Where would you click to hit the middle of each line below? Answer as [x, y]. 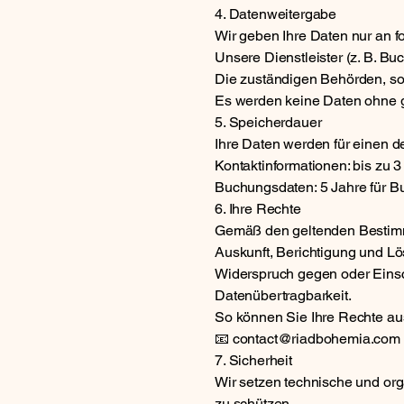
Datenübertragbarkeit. [283, 295]
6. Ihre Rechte [258, 209]
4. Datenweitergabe [276, 14]
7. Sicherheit [253, 360]
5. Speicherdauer [268, 122]
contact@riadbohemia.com [317, 339]
